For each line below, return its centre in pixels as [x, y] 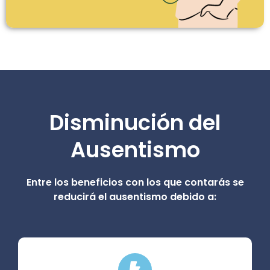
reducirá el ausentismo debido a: [135, 197]
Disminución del [135, 123]
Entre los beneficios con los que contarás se [135, 183]
